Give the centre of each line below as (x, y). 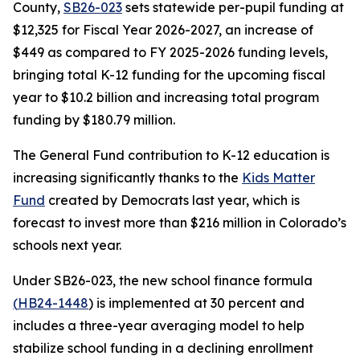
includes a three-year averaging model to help (159, 325)
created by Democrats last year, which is (172, 200)
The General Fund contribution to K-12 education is (171, 155)
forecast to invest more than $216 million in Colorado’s (180, 223)
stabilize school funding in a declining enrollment (163, 348)
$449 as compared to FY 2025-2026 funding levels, (170, 52)
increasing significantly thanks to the (127, 178)
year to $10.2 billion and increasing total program (166, 97)
